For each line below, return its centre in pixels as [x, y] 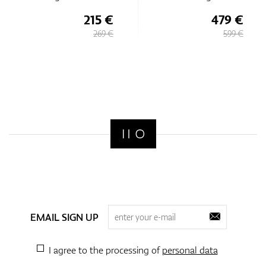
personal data [190, 250]
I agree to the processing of [105, 250]
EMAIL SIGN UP [64, 217]
